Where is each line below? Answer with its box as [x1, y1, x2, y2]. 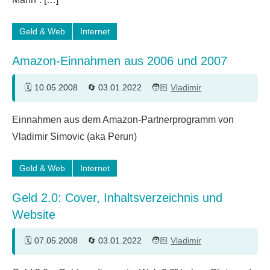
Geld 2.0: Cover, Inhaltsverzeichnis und [12, 190, 222, 204]
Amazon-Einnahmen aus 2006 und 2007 [12, 54, 227, 68]
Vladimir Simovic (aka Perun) [12, 131, 137, 142]
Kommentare [25, 118, 74, 128]
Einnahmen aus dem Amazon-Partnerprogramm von [12, 114, 234, 125]
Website [12, 207, 55, 221]
